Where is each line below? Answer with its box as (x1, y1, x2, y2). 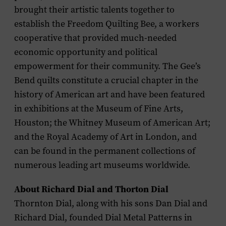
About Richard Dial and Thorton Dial (14, 183, 168, 195)
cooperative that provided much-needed (14, 32, 177, 44)
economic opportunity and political (14, 46, 157, 58)
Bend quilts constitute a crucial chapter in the (14, 74, 198, 86)
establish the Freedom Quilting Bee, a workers (14, 18, 199, 30)
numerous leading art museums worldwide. (14, 159, 190, 171)
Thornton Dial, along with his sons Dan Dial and (14, 197, 207, 209)
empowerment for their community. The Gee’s (14, 60, 201, 72)
